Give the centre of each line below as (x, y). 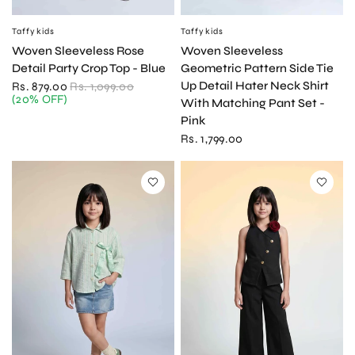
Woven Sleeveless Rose (78, 50)
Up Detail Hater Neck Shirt (255, 85)
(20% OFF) (40, 99)
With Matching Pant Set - (253, 103)
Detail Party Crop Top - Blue (89, 68)
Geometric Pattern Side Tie (257, 68)
